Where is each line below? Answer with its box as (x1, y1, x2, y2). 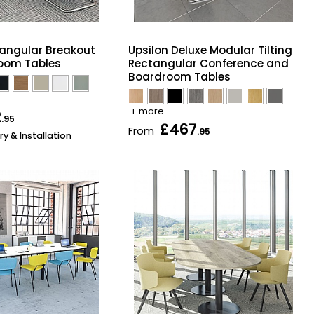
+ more (130, 105, 164, 118)
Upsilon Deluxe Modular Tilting (128, 42, 292, 57)
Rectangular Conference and (128, 55, 289, 71)
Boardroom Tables (128, 69, 231, 84)
